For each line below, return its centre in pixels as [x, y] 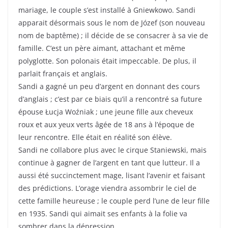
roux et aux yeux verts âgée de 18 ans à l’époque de [106, 125]
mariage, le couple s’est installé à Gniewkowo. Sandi [107, 10]
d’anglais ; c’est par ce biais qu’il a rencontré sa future [110, 99]
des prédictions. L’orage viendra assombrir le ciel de [107, 188]
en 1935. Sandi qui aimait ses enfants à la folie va [103, 214]
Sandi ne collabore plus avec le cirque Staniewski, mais [112, 150]
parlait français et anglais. [63, 74]
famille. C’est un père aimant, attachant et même [102, 48]
